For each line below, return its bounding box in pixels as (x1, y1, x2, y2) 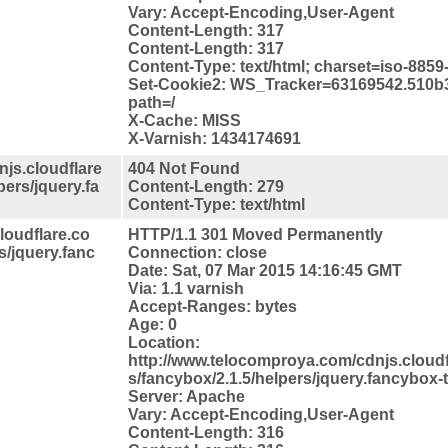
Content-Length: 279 (128, 177, 284, 195)
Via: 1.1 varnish (128, 279, 244, 297)
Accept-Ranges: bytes (128, 297, 297, 315)
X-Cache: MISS (128, 111, 241, 129)
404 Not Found (128, 159, 240, 177)
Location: (128, 333, 200, 351)
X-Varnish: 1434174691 (128, 129, 301, 147)
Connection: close (128, 243, 267, 261)
